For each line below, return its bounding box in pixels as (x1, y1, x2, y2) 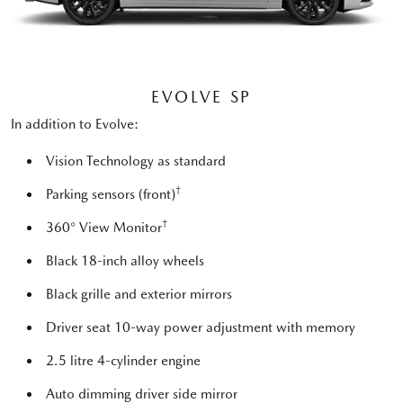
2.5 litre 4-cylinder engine (46, 352, 201, 369)
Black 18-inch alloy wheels (46, 252, 204, 269)
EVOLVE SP (150, 86, 253, 106)
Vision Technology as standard (46, 152, 226, 169)
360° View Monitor (46, 219, 162, 236)
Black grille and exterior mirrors (46, 285, 232, 302)
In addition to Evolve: (11, 115, 139, 132)
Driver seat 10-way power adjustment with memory (46, 318, 355, 336)
